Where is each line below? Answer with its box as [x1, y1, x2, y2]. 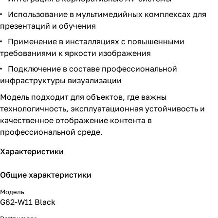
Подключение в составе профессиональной [8, 64, 177, 73]
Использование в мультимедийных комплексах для [8, 9, 206, 19]
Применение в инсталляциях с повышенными [8, 36, 184, 46]
